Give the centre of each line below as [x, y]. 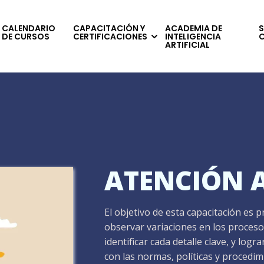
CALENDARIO [28, 28]
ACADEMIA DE [193, 28]
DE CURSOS [25, 36]
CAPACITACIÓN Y [109, 28]
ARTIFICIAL [187, 44]
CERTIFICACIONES [110, 36]
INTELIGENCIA [193, 36]
